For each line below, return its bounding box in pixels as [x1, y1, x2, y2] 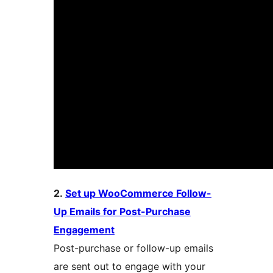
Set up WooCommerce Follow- [65, 187, 211, 200]
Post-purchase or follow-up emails [54, 242, 213, 255]
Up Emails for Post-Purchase [54, 205, 191, 218]
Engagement [54, 224, 115, 236]
